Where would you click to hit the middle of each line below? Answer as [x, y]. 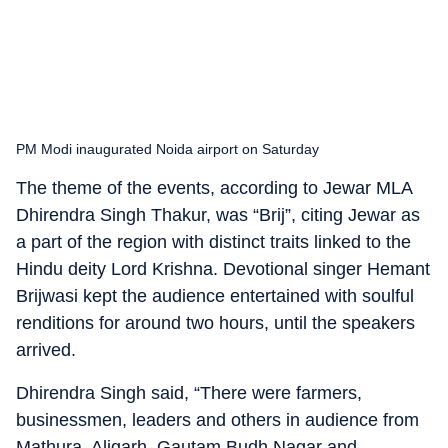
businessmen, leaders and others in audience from [217, 420]
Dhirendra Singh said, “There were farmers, [189, 393]
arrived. [46, 350]
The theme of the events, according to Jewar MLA [214, 188]
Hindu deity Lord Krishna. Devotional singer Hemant [223, 269]
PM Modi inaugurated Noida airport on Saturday [167, 149]
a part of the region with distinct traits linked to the [213, 242]
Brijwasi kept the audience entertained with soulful [215, 296]
